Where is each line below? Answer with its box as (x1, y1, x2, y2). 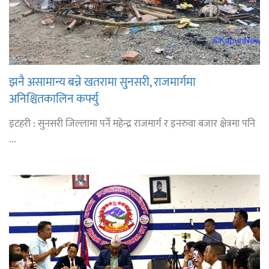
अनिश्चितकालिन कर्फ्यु (9, 88, 98, 109)
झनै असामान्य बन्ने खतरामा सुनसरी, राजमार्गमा (9, 71, 196, 92)
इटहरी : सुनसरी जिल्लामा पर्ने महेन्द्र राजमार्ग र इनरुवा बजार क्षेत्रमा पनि (9, 115, 255, 132)
